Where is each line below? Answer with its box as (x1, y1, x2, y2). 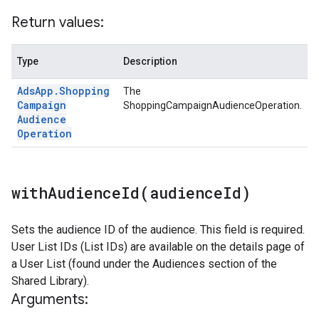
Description (123, 56, 177, 67)
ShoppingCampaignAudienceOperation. (123, 100, 302, 111)
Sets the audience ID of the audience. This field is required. (11, 223, 305, 236)
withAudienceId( (11, 182, 150, 203)
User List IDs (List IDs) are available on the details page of (11, 240, 305, 253)
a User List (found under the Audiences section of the (11, 257, 277, 271)
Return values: (11, 14, 104, 31)
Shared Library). (11, 274, 89, 288)
